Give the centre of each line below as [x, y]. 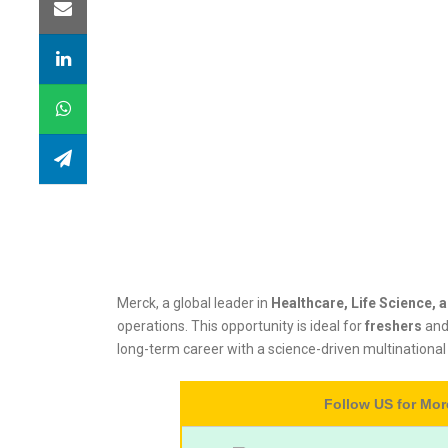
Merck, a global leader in [194, 303]
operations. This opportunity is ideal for [241, 326]
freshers [393, 326]
